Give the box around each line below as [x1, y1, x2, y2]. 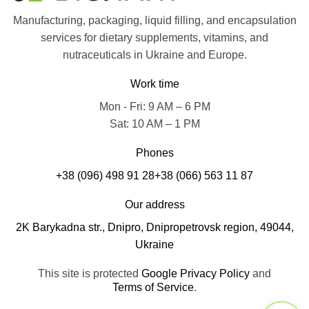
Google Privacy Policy [141, 268, 250, 279]
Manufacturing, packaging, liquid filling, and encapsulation [12, 14, 297, 26]
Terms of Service [112, 281, 194, 293]
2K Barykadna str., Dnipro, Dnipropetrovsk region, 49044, [15, 221, 294, 233]
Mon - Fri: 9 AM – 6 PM [99, 101, 210, 112]
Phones [135, 147, 174, 159]
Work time [130, 78, 179, 90]
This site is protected [38, 268, 141, 279]
